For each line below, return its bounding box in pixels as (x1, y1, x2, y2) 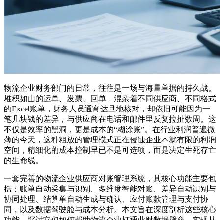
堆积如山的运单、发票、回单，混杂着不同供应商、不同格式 (4, 94, 216, 103)
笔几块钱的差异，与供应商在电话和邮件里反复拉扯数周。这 (4, 114, 216, 123)
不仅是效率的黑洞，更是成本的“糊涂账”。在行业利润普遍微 (4, 125, 215, 134)
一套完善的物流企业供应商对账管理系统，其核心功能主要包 (4, 174, 216, 183)
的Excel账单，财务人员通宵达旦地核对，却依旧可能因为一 (4, 104, 210, 113)
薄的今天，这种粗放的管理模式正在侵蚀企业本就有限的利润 (4, 135, 216, 144)
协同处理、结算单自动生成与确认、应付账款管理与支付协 (4, 194, 208, 203)
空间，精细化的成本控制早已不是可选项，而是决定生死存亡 (4, 145, 216, 154)
